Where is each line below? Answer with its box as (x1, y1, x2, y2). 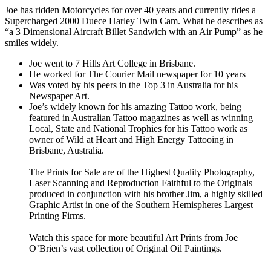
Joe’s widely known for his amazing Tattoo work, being (29, 102, 241, 113)
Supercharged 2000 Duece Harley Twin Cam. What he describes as (5, 16, 263, 27)
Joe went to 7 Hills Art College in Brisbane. (29, 58, 195, 69)
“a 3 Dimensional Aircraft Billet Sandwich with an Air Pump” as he (5, 27, 263, 38)
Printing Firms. (29, 211, 86, 221)
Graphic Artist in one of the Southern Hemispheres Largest (29, 200, 253, 211)
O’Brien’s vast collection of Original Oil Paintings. (29, 243, 222, 254)
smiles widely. (5, 38, 59, 48)
